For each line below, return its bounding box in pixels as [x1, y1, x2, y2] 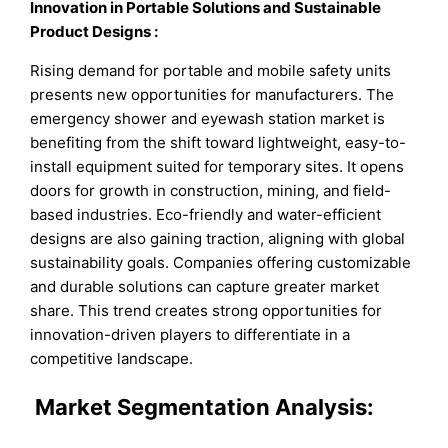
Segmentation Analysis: [112, 393, 375, 420]
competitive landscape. [30, 349, 194, 369]
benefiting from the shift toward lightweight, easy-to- [30, 133, 407, 153]
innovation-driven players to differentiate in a [30, 325, 351, 345]
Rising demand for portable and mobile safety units [30, 61, 392, 81]
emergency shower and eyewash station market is [30, 109, 386, 129]
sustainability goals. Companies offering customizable [30, 253, 412, 273]
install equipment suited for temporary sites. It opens [30, 157, 405, 177]
